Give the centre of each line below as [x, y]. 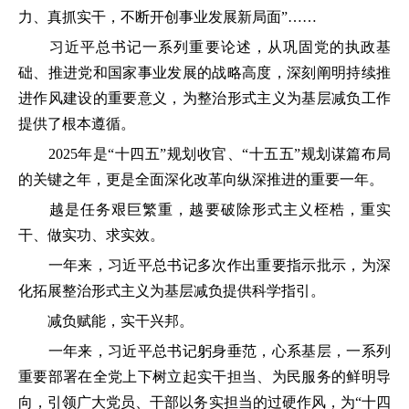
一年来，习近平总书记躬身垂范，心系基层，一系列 [204, 351]
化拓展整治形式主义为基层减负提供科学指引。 [172, 290]
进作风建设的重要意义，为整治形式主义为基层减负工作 [204, 98]
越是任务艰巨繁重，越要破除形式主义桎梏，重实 [204, 209]
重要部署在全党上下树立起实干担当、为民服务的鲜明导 [204, 376]
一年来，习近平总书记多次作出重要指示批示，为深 [204, 265]
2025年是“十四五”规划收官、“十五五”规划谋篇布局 [204, 153]
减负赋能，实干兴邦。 [106, 320]
